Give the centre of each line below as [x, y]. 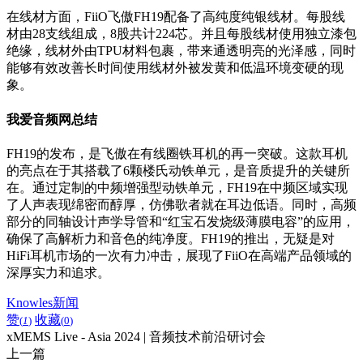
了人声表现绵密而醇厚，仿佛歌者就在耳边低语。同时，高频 [181, 205]
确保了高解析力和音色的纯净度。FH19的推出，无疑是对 [171, 239]
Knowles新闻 [43, 303]
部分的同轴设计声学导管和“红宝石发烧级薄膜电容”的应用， [181, 222]
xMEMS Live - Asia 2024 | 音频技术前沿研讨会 [136, 337]
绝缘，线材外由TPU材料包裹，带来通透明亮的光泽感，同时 [181, 51]
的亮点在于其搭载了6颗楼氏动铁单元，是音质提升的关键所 [178, 171]
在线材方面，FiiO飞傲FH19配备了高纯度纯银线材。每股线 [176, 17]
